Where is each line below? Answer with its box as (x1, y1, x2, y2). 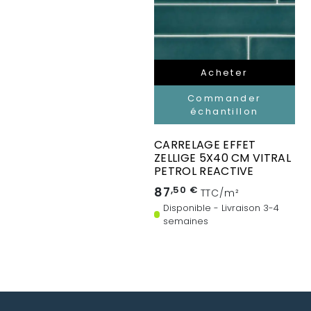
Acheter (200, 67, 249, 79)
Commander (187, 92, 262, 105)
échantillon (190, 106, 259, 118)
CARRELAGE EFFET (154, 137, 256, 153)
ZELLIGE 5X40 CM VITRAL (154, 150, 292, 167)
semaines (163, 215, 209, 228)
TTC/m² (200, 186, 239, 201)
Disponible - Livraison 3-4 (163, 202, 280, 215)
